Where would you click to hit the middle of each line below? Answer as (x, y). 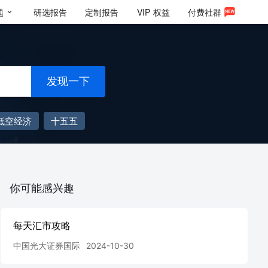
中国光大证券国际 (47, 246)
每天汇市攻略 (42, 226)
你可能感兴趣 (42, 188)
